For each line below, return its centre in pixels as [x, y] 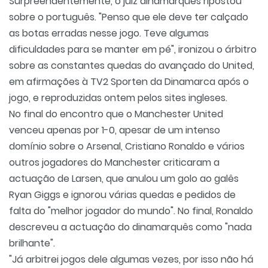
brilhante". [32, 243]
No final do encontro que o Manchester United [116, 114]
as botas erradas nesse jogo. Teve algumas [109, 33]
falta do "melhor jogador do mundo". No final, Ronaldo [131, 211]
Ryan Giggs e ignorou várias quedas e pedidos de [122, 195]
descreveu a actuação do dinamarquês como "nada [130, 227]
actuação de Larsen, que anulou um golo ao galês [124, 179]
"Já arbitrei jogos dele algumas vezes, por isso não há [131, 259]
